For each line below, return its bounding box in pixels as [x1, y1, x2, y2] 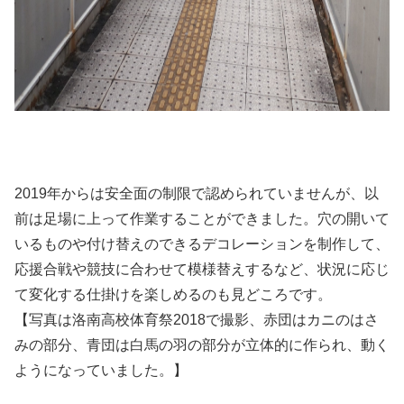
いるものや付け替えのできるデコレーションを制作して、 [14, 236, 390, 252]
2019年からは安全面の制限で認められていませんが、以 [14, 186, 379, 202]
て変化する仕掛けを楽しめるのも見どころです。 [14, 287, 332, 303]
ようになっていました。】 [14, 363, 188, 379]
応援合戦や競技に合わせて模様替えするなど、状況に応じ [14, 262, 390, 278]
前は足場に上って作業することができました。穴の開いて [14, 211, 390, 227]
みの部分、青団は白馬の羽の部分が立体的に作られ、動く [14, 337, 390, 353]
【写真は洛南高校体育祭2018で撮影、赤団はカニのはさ [14, 312, 379, 328]
